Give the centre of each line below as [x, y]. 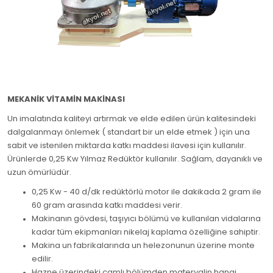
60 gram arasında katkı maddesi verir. [107, 205]
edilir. [42, 259]
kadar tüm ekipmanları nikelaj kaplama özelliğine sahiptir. [146, 232]
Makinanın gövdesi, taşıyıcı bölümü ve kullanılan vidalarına [146, 218]
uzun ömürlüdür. [39, 172]
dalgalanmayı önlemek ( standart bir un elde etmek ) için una [129, 132]
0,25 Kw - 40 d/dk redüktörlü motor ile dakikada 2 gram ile [147, 192]
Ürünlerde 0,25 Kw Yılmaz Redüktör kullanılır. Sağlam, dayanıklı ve [135, 159]
